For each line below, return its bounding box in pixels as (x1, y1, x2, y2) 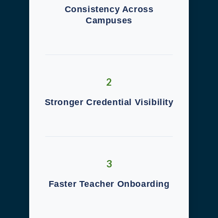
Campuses (86, 15, 132, 26)
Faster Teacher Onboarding (48, 179, 170, 189)
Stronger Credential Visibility (44, 97, 174, 108)
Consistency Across (64, 4, 154, 15)
